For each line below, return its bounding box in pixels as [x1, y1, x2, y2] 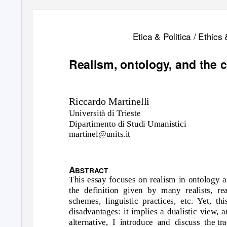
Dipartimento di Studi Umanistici [68, 119, 186, 129]
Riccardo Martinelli [68, 96, 149, 107]
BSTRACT [75, 165, 108, 175]
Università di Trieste [68, 108, 141, 118]
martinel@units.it [68, 129, 131, 139]
